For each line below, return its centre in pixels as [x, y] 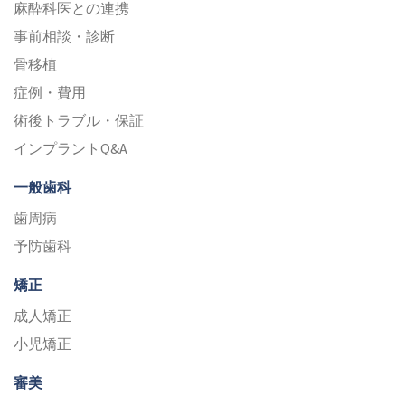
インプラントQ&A [71, 149]
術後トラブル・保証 [79, 121]
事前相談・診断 [64, 37]
